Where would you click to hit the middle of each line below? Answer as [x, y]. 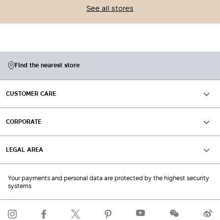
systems [20, 186]
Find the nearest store [47, 65]
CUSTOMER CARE [31, 94]
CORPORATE [24, 122]
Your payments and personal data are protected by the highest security [109, 178]
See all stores [110, 8]
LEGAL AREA [25, 150]
